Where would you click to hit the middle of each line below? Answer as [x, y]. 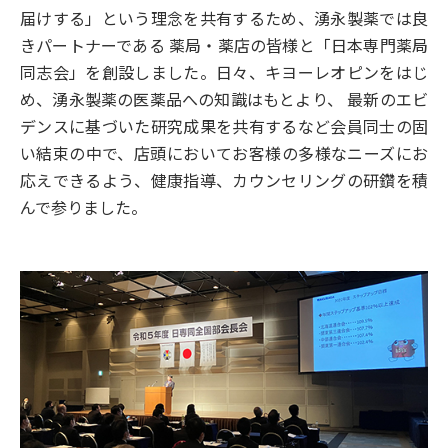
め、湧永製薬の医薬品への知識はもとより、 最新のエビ [224, 99]
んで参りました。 [83, 207]
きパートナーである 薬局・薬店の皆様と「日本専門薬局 [224, 45]
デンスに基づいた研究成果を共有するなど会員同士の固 [224, 126]
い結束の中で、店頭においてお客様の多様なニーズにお [224, 153]
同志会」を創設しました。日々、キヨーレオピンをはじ [224, 72]
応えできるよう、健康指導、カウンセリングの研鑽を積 [224, 180]
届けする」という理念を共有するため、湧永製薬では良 [224, 18]
